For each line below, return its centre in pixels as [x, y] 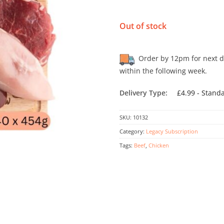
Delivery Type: [144, 93]
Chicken [159, 145]
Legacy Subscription [172, 131]
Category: [133, 131]
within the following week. [163, 70]
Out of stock [143, 26]
